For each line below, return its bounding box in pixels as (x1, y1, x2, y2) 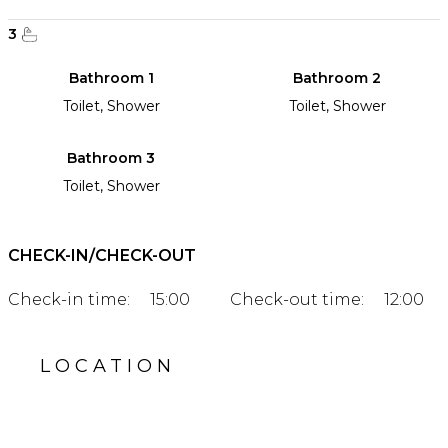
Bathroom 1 (68, 69, 154, 88)
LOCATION (40, 355, 176, 378)
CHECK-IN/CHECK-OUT (8, 246, 196, 266)
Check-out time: (230, 290, 364, 310)
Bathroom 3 (67, 149, 155, 168)
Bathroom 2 (293, 69, 381, 88)
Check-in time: (8, 290, 130, 310)
